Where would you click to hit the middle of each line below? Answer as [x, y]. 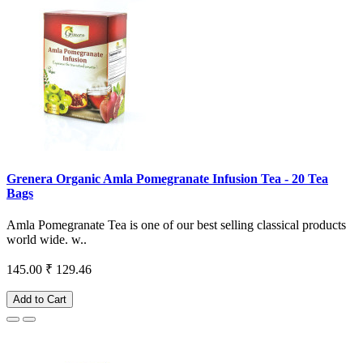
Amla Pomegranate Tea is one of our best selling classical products [176, 225]
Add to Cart [40, 300]
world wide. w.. [47, 240]
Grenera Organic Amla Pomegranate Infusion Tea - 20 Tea [167, 178]
